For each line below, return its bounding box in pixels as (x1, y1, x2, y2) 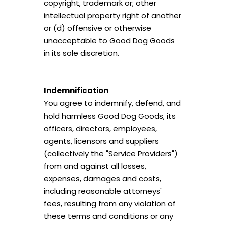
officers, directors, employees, (43, 123, 157, 134)
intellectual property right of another (43, 10, 181, 21)
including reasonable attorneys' (43, 186, 162, 196)
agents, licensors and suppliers (43, 136, 159, 146)
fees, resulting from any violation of (43, 198, 176, 209)
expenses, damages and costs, (43, 173, 161, 184)
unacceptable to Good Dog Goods (43, 35, 175, 46)
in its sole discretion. (43, 48, 119, 58)
